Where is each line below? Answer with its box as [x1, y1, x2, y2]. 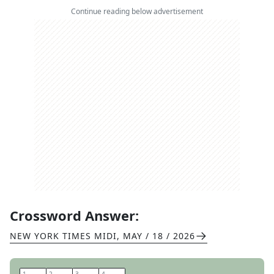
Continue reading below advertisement [71, 6, 203, 17]
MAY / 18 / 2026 [123, 230, 195, 242]
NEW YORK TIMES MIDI [10, 230, 117, 242]
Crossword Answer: [10, 206, 139, 224]
